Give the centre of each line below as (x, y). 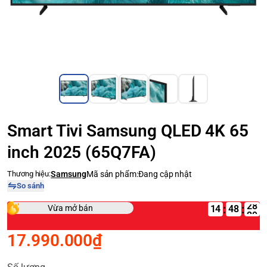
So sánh (30, 186)
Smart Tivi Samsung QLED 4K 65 (128, 131)
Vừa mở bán (70, 208)
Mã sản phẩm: (112, 174)
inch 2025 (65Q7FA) (82, 152)
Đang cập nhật (165, 174)
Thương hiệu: (29, 174)
